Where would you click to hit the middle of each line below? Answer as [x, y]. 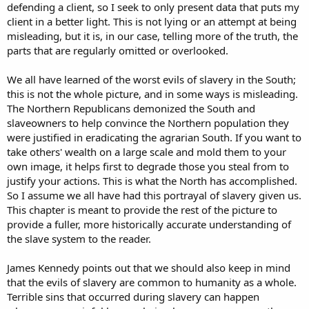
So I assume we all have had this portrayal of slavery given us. [154, 196]
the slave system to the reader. [79, 239]
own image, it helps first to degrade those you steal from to [148, 167]
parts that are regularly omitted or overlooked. [118, 51]
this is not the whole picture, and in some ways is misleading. [152, 94]
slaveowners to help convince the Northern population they [148, 123]
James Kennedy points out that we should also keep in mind [149, 268]
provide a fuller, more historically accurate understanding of [149, 225]
